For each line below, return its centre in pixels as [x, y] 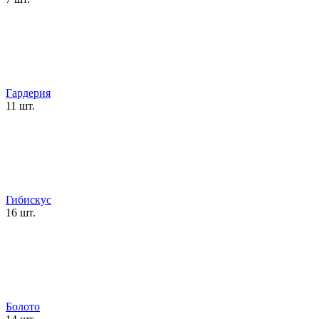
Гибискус [28, 200]
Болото [23, 307]
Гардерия [28, 93]
